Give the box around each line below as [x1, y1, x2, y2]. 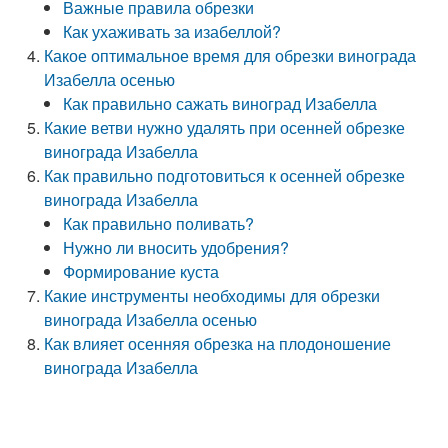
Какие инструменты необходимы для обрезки [44, 284, 381, 307]
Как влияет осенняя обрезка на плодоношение [44, 332, 392, 355]
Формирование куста [63, 260, 220, 283]
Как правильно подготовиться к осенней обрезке [44, 164, 406, 187]
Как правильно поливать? [63, 212, 255, 235]
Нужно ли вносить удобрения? [63, 236, 290, 259]
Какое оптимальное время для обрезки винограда [44, 44, 417, 67]
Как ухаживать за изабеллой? [63, 20, 282, 43]
